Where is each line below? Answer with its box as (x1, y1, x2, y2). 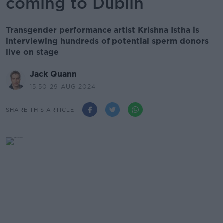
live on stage (6, 47, 59, 57)
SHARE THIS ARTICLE (6, 106, 74, 113)
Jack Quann (30, 69, 77, 79)
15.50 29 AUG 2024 (30, 83, 96, 90)
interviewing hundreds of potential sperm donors (6, 36, 209, 46)
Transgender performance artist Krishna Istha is (6, 25, 199, 35)
